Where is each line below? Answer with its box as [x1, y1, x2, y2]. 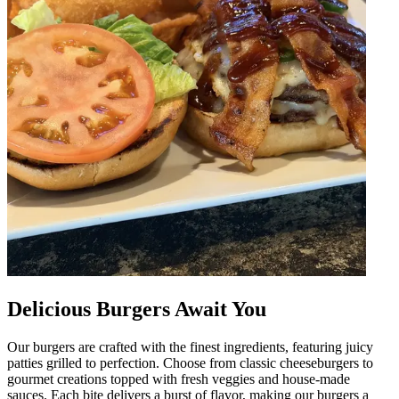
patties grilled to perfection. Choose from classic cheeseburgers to [7, 354, 373, 370]
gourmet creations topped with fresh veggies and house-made [7, 370, 350, 387]
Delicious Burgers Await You [7, 297, 266, 321]
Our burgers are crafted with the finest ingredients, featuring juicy [7, 338, 373, 354]
